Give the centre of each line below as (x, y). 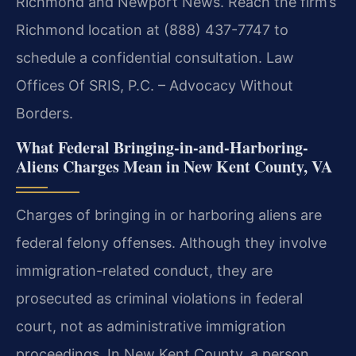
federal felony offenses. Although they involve (171, 243)
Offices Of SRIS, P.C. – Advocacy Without (155, 86)
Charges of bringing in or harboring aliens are (169, 215)
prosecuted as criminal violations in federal (159, 299)
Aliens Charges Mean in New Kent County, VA (174, 167)
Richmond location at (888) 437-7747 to (152, 30)
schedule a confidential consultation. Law (155, 58)
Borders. (44, 114)
